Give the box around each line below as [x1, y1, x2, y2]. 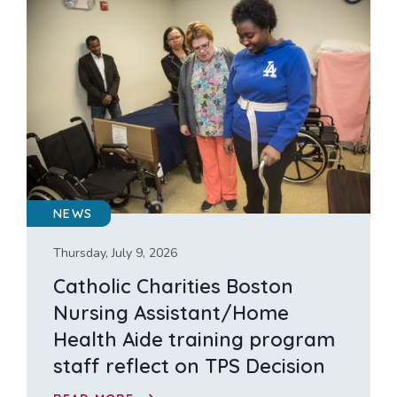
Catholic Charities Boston [53, 274, 293, 300]
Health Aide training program [53, 327, 335, 353]
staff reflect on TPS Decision [53, 354, 325, 379]
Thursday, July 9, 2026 [53, 245, 177, 262]
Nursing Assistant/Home [53, 300, 289, 326]
